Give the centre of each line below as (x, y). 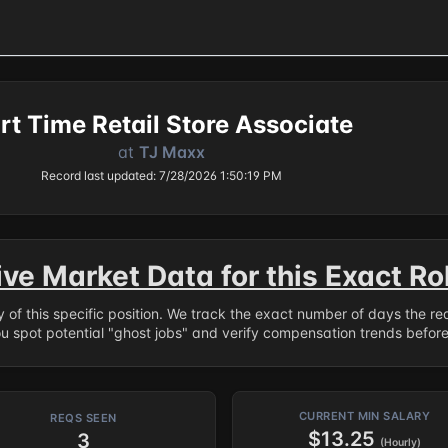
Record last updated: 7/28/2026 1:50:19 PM (161, 175)
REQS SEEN (83, 417)
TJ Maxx (171, 151)
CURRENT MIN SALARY (364, 415)
